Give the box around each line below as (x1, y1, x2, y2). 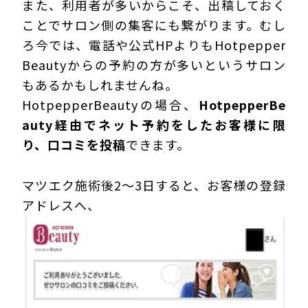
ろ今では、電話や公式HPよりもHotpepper (22, 35, 286, 54)
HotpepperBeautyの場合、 (22, 95, 199, 113)
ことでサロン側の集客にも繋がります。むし (22, 15, 286, 34)
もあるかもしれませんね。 (22, 75, 179, 93)
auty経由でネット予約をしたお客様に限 (22, 115, 286, 133)
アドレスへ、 (22, 195, 101, 214)
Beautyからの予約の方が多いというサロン (22, 55, 286, 74)
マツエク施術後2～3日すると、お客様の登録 (22, 175, 286, 194)
